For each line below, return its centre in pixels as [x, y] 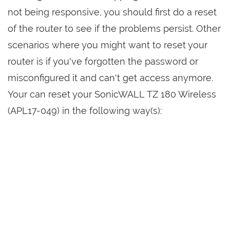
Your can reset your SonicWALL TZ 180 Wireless [112, 94]
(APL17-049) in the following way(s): [85, 111]
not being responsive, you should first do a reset [112, 12]
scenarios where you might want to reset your [108, 45]
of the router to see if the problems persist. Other [114, 28]
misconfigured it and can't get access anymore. [110, 78]
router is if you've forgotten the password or [103, 61]
